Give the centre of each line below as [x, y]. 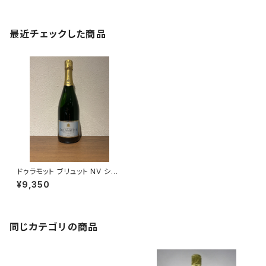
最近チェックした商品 [58, 34]
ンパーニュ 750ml [47, 180]
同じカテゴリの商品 [54, 227]
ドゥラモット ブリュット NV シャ [67, 171]
